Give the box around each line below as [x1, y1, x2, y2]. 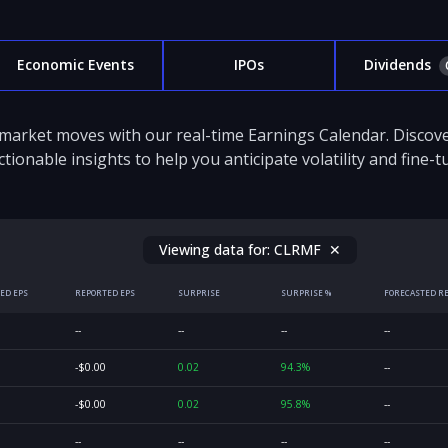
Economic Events [16, 55, 134, 74]
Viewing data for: [159, 240, 274, 259]
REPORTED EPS [75, 287, 135, 298]
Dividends [363, 55, 431, 74]
